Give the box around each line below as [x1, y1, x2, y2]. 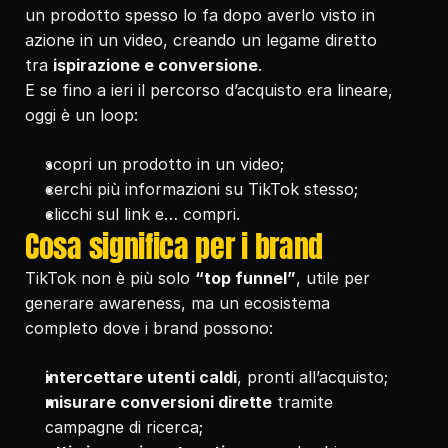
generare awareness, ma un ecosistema [25, 293, 330, 313]
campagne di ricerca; [45, 417, 203, 437]
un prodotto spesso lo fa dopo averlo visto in [25, 5, 375, 25]
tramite [272, 392, 333, 412]
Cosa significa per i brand [25, 224, 324, 269]
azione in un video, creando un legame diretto [25, 30, 377, 50]
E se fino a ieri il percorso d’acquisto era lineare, [25, 80, 393, 100]
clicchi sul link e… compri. [45, 204, 240, 224]
